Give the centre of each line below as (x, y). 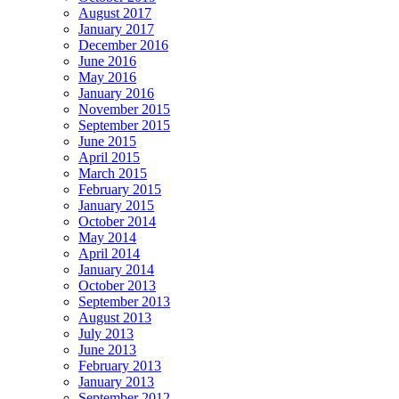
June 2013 (107, 350)
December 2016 (123, 45)
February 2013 (120, 366)
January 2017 (116, 29)
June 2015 (107, 142)
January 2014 (116, 270)
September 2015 (124, 126)
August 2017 (115, 13)
